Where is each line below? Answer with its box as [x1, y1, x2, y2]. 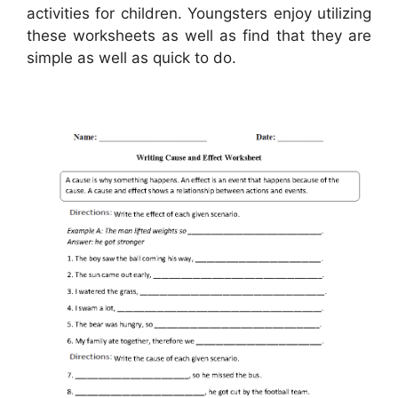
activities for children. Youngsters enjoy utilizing [27, 4, 371, 23]
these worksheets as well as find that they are [27, 27, 371, 45]
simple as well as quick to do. [27, 49, 236, 68]
